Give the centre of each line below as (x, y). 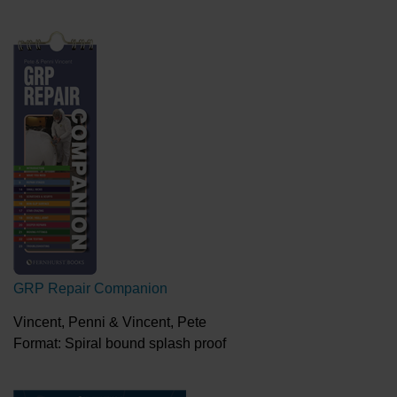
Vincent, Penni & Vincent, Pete (110, 322)
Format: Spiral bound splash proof (120, 343)
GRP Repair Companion (90, 288)
